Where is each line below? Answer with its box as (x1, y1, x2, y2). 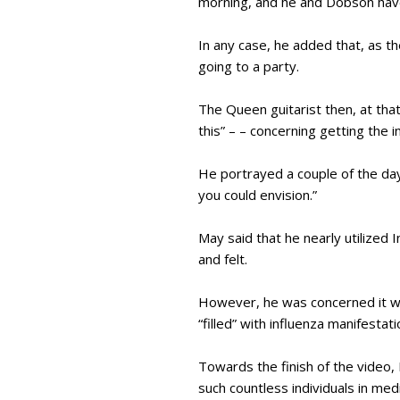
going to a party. (198, 56, 299, 75)
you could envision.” (198, 185, 317, 204)
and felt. (198, 249, 251, 268)
